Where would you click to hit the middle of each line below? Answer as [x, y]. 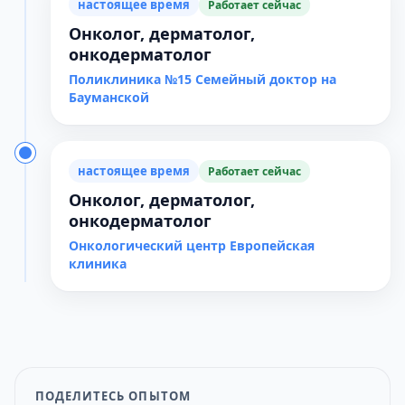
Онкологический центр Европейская [192, 245]
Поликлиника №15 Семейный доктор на [202, 79]
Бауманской [109, 97]
